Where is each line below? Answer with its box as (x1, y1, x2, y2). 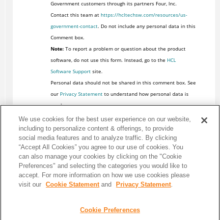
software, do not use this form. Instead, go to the (50, 56, 167, 64)
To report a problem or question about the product (63, 45, 186, 53)
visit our (19, 181, 44, 188)
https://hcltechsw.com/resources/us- (100, 11, 187, 19)
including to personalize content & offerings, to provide (19, 125, 174, 132)
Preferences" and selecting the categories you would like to (19, 162, 188, 169)
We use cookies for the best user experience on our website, (19, 115, 192, 123)
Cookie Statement (46, 181, 100, 188)
